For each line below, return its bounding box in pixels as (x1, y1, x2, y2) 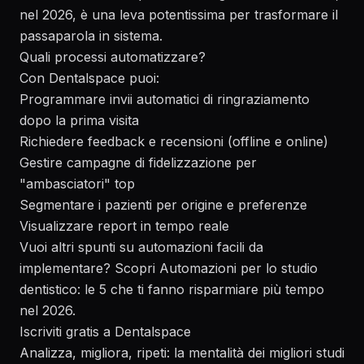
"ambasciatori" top (19, 175, 135, 192)
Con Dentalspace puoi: (19, 70, 159, 86)
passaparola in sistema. (19, 28, 162, 44)
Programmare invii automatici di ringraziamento (19, 91, 310, 107)
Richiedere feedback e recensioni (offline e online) (19, 133, 328, 149)
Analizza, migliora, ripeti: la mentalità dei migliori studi (19, 344, 344, 361)
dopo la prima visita (19, 112, 139, 128)
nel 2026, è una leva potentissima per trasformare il (19, 6, 338, 23)
